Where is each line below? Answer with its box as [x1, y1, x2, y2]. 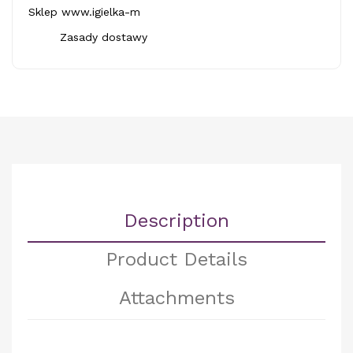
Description [124, 209, 229, 232]
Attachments [118, 286, 235, 309]
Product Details [106, 247, 247, 270]
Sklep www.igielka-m [28, 5, 140, 18]
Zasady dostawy [60, 30, 147, 43]
